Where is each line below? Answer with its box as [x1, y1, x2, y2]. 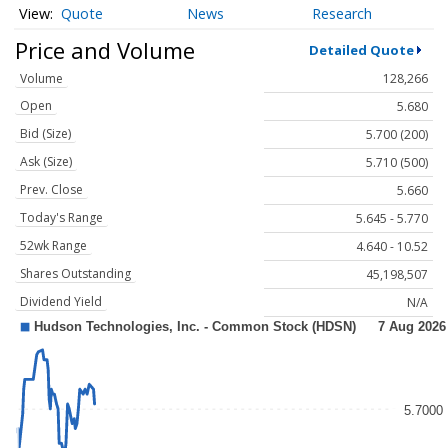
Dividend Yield [20, 293, 102, 311]
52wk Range [20, 237, 87, 255]
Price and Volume [15, 34, 195, 65]
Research [312, 4, 373, 24]
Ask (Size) [20, 153, 72, 171]
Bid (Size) [20, 125, 71, 143]
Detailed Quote [308, 40, 414, 59]
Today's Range [20, 209, 103, 227]
